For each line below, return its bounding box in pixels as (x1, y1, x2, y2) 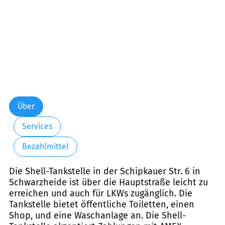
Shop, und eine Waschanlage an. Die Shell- (9, 209, 186, 221)
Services (22, 122, 52, 132)
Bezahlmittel (22, 142, 69, 152)
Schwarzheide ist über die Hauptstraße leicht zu (9, 176, 208, 188)
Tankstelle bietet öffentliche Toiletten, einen (9, 198, 194, 210)
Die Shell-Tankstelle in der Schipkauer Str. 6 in (9, 165, 200, 177)
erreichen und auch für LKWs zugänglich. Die (9, 187, 192, 199)
